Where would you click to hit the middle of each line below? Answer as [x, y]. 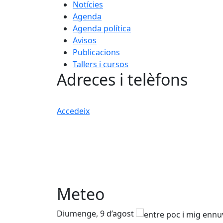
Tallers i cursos [101, 64]
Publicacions [96, 52]
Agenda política [102, 28]
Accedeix [73, 111]
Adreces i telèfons [122, 79]
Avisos [85, 40]
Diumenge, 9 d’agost [96, 214]
